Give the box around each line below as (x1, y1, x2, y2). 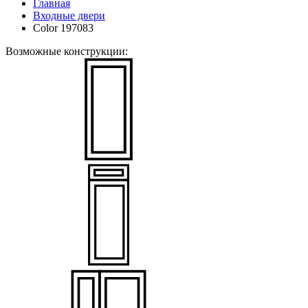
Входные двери (33, 10, 105, 21)
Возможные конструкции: (5, 45, 128, 57)
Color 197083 (33, 22, 93, 34)
